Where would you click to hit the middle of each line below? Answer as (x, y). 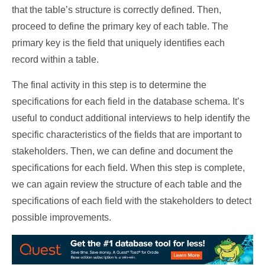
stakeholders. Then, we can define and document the (122, 151)
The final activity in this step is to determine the (109, 85)
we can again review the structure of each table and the (127, 184)
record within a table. (55, 59)
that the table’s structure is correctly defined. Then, (117, 9)
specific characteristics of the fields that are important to (127, 134)
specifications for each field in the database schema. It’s (128, 101)
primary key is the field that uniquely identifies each (118, 43)
